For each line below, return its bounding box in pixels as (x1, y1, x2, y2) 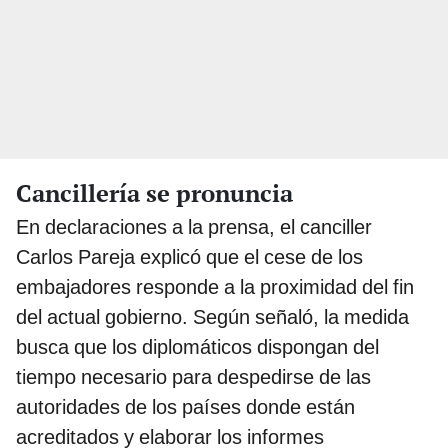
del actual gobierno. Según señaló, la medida (16, 304, 409, 329)
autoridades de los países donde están (16, 394, 355, 419)
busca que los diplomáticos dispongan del (16, 334, 379, 359)
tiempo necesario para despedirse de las (16, 364, 371, 389)
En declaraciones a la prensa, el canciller (16, 214, 372, 239)
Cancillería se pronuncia (16, 176, 293, 209)
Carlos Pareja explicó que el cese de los (16, 244, 363, 269)
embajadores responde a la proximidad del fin (16, 274, 414, 299)
